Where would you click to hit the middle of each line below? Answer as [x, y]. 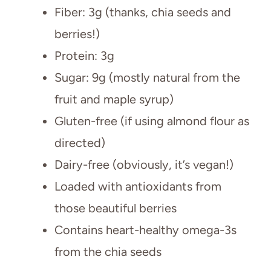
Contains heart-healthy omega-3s [145, 230]
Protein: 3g [84, 55]
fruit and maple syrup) [114, 99]
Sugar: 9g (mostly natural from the [147, 77]
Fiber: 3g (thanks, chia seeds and [143, 12]
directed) [80, 142]
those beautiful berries [116, 208]
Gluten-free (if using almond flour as [152, 121]
